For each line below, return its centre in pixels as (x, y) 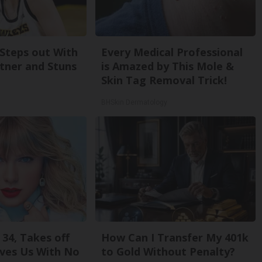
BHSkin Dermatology (135, 102)
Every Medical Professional (172, 52)
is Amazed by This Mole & (168, 66)
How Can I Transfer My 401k (175, 237)
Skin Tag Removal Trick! (164, 80)
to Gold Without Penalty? (168, 251)
